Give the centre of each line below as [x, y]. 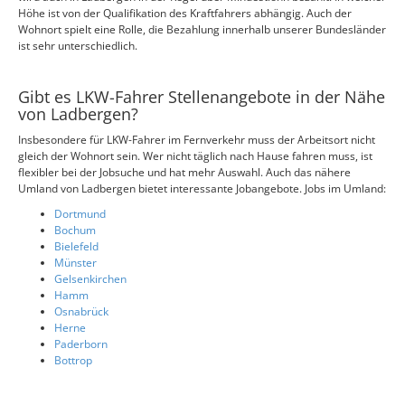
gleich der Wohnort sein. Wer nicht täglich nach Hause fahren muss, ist [195, 156]
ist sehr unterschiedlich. [78, 46]
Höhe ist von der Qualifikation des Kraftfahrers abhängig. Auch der [185, 13]
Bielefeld [76, 246]
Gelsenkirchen [90, 279]
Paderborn [81, 344]
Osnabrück [81, 311]
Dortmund [80, 214]
